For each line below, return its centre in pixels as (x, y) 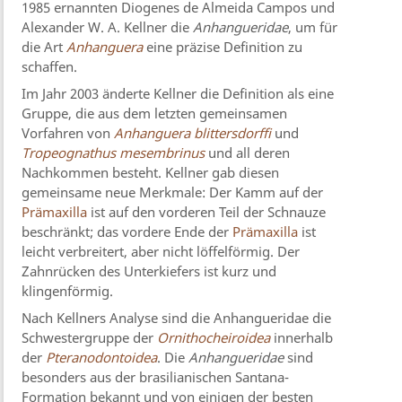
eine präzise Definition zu (223, 47)
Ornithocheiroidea (214, 338)
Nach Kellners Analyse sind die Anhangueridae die (177, 318)
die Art (44, 47)
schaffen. (50, 67)
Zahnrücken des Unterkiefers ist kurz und (149, 271)
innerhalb (302, 338)
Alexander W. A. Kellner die (108, 27)
